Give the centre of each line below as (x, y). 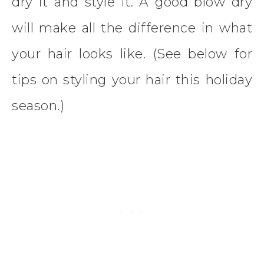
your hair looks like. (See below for (132, 54)
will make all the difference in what (132, 28)
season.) (38, 106)
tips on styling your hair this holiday (132, 80)
